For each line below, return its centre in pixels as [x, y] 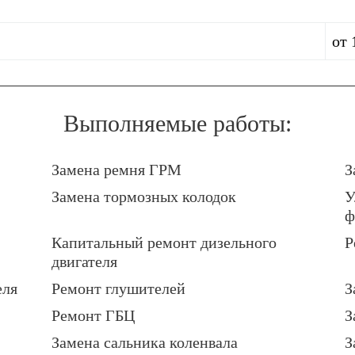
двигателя [84, 262]
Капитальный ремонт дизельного [164, 243]
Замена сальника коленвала [145, 343]
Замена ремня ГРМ [116, 170]
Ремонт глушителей [118, 289]
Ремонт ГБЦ [93, 316]
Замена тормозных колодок [144, 197]
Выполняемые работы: [177, 124]
